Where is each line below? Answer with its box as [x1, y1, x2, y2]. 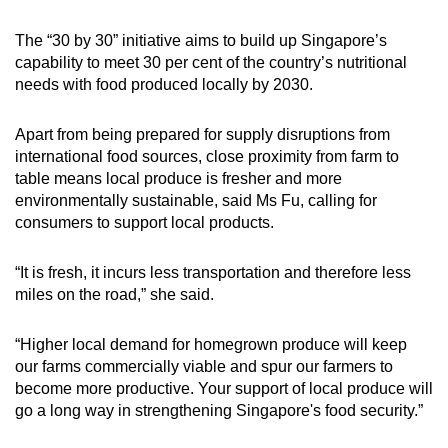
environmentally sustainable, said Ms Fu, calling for [15, 191, 377, 209]
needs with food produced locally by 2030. [15, 75, 321, 93]
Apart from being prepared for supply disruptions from [15, 125, 390, 143]
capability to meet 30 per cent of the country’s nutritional [15, 53, 407, 71]
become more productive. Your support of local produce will [15, 379, 433, 397]
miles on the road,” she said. [15, 285, 214, 303]
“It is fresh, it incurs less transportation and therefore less [15, 263, 411, 281]
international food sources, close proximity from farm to [15, 147, 399, 165]
